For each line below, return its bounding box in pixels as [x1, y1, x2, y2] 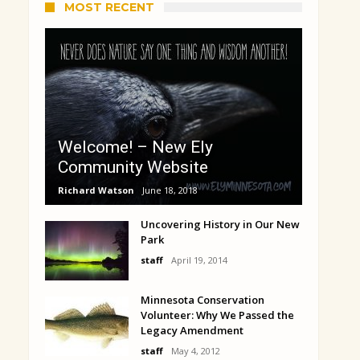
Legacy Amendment [141, 323, 243, 338]
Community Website [58, 157, 208, 178]
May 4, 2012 [171, 345, 220, 358]
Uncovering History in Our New [141, 217, 300, 232]
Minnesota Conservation [141, 292, 264, 308]
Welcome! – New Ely [58, 137, 213, 157]
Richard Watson [58, 184, 134, 197]
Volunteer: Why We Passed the [141, 308, 294, 323]
